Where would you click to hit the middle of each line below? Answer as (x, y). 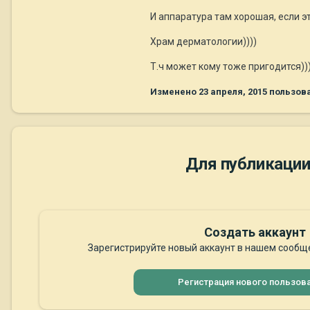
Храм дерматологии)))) (203, 42)
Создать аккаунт (255, 232)
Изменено (174, 92)
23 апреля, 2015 (233, 92)
